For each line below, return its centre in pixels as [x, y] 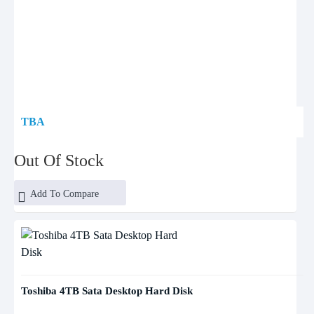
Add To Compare [64, 194]
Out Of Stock [59, 161]
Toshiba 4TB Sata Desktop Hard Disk [107, 291]
